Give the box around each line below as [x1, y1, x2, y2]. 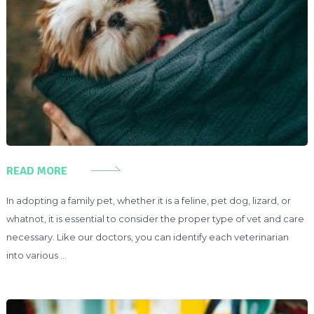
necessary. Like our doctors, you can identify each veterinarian [6, 231, 289, 243]
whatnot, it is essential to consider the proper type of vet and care [6, 212, 304, 224]
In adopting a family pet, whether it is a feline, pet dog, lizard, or [6, 194, 291, 206]
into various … [6, 249, 67, 261]
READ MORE [6, 163, 67, 178]
